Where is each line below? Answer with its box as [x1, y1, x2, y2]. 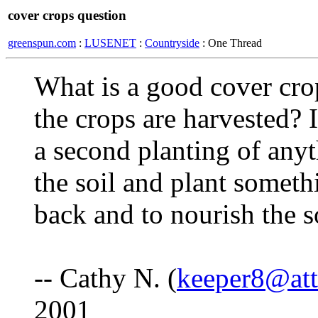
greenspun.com [8, 36, 76, 49]
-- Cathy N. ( [34, 263, 177, 293]
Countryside [145, 36, 199, 49]
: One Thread [199, 36, 262, 49]
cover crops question [8, 8, 126, 23]
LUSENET [84, 36, 136, 49]
